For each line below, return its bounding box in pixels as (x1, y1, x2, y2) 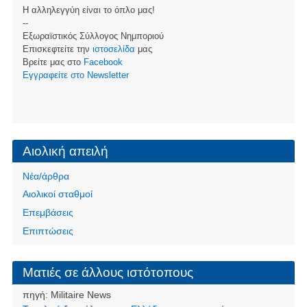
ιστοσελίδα (92, 44, 135, 55)
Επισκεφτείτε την (22, 44, 93, 55)
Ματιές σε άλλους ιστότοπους (22, 265, 193, 280)
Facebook (83, 57, 123, 68)
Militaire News (50, 289, 111, 301)
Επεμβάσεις (22, 206, 73, 218)
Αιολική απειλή (22, 143, 108, 158)
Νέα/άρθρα (22, 170, 69, 182)
